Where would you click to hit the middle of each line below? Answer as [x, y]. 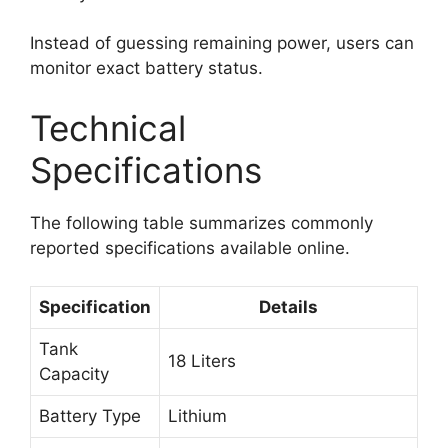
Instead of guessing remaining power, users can [222, 43]
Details [288, 307]
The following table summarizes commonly [201, 222]
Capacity [74, 374]
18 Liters [202, 361]
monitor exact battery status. [146, 68]
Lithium [197, 416]
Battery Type [90, 416]
